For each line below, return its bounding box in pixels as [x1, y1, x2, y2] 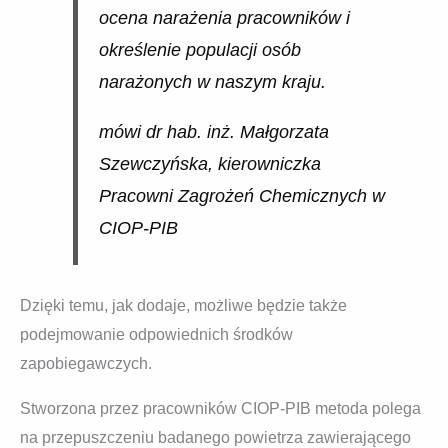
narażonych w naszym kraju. [98, 72, 326, 93]
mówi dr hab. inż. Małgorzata [98, 121, 329, 142]
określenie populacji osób [98, 40, 301, 61]
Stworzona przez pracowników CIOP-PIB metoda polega [20, 400, 421, 418]
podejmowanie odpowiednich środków [20, 326, 293, 344]
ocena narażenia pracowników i [98, 8, 350, 29]
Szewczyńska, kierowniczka [98, 153, 321, 174]
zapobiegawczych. [20, 355, 152, 373]
